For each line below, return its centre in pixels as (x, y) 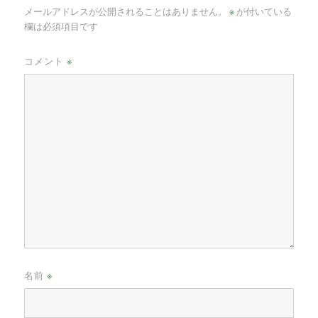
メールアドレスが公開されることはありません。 (126, 11)
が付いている (263, 11)
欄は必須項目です (61, 26)
